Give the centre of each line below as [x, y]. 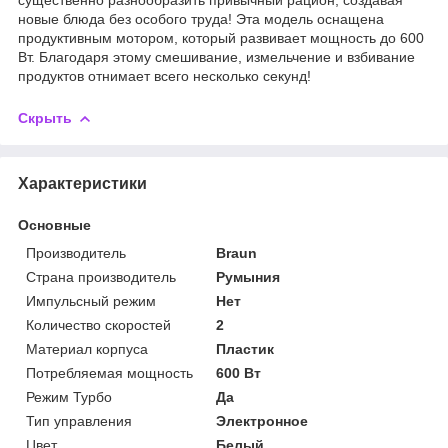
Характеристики [82, 183]
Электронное [262, 420]
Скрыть [45, 117]
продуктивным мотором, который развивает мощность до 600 [221, 37]
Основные [54, 224]
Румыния [248, 276]
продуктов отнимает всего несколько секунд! [164, 75]
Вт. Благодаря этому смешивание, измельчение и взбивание [216, 56]
